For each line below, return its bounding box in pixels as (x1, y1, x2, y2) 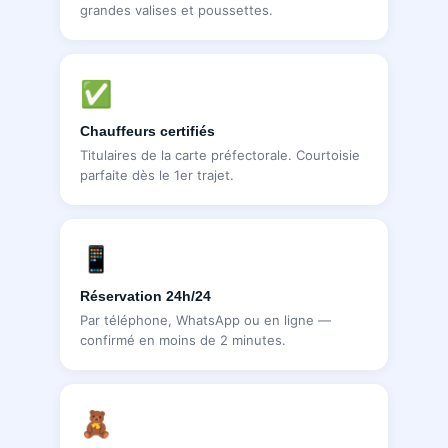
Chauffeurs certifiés (80, 122, 215, 139)
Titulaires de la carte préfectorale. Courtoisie (80, 146, 360, 163)
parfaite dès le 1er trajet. (80, 166, 234, 183)
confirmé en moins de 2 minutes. (80, 331, 286, 348)
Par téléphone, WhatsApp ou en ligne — (80, 311, 331, 328)
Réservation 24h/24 (80, 287, 211, 304)
